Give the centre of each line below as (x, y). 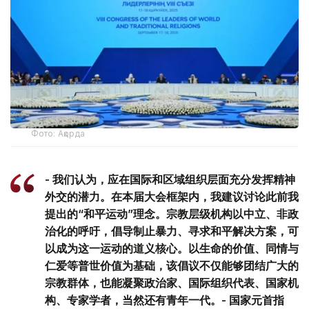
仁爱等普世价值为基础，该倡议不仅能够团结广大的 (172, 266)
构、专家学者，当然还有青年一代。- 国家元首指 (165, 300)
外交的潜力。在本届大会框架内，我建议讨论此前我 (172, 197)
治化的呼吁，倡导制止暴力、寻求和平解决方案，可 (172, 231)
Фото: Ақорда (58, 134)
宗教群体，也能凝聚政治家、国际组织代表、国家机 (172, 283)
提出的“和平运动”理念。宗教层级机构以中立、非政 (172, 214)
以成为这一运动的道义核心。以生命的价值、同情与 (172, 249)
